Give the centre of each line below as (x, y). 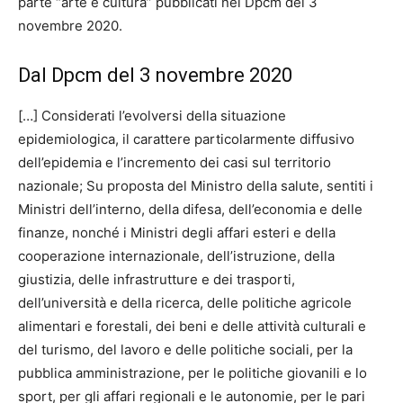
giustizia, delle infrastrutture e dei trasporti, (157, 280)
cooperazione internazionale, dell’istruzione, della (176, 256)
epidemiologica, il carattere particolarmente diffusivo (186, 139)
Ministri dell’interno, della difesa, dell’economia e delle (190, 210)
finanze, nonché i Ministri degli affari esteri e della (177, 233)
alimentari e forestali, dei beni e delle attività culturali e (192, 327)
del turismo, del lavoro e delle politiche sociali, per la (185, 350)
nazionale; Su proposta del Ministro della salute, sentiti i (196, 186)
